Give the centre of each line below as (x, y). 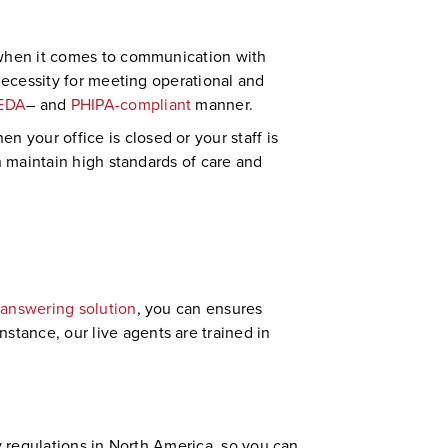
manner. (222, 104)
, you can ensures (199, 308)
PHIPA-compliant (131, 104)
